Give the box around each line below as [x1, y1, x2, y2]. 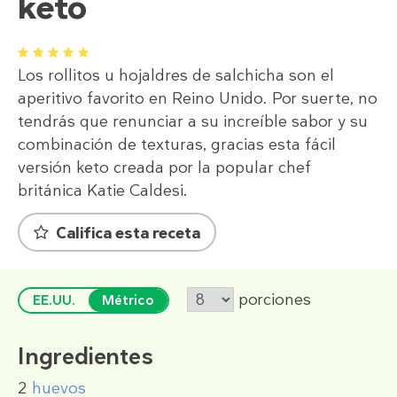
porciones [238, 288, 311, 310]
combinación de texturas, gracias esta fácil [18, 133, 336, 155]
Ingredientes [18, 340, 153, 371]
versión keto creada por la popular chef [18, 156, 311, 178]
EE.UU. [33, 291, 75, 309]
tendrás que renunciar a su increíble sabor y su [18, 110, 368, 132]
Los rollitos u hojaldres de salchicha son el [18, 64, 334, 86]
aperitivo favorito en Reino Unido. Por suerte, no [18, 87, 378, 109]
